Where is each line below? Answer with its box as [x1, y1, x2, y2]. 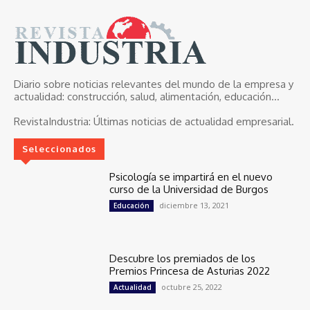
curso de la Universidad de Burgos [109, 183, 269, 197]
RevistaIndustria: [14, 115, 91, 129]
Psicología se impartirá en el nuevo [109, 170, 273, 184]
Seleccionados [22, 143, 96, 155]
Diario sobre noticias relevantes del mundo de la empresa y [14, 77, 293, 91]
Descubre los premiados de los [109, 252, 256, 266]
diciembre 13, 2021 [159, 200, 230, 211]
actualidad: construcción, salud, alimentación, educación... [14, 90, 280, 104]
